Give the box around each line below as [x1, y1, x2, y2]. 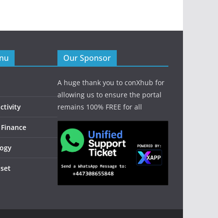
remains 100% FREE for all [57, 102, 142, 112]
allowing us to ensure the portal [57, 90, 162, 100]
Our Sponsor [63, 53, 111, 64]
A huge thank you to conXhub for [57, 78, 164, 88]
